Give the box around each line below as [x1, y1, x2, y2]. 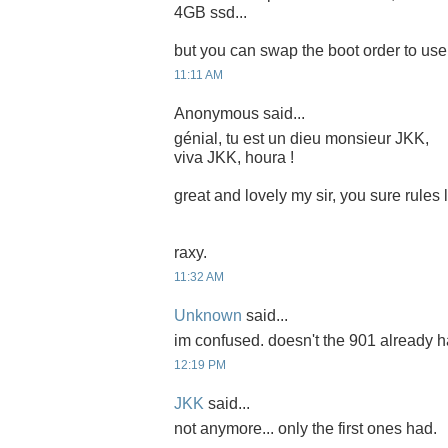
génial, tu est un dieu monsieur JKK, [174, 130, 429, 148]
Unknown [174, 306, 242, 324]
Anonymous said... [174, 104, 305, 122]
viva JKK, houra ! [174, 149, 294, 167]
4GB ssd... [174, 4, 247, 22]
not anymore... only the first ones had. [174, 420, 437, 438]
